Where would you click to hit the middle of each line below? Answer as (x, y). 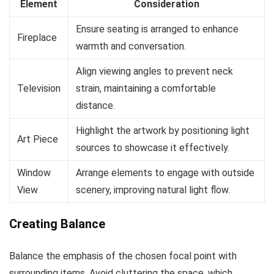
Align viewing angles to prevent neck (154, 71)
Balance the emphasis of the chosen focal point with (123, 256)
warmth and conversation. (131, 46)
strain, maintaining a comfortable (146, 88)
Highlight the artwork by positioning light (163, 130)
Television (39, 88)
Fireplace (37, 37)
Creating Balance (57, 224)
